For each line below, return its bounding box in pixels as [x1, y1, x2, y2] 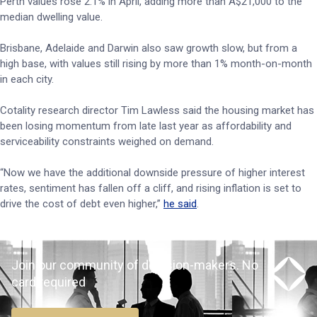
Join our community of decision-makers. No [11, 258, 258, 272]
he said [163, 197, 197, 210]
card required [11, 275, 86, 289]
